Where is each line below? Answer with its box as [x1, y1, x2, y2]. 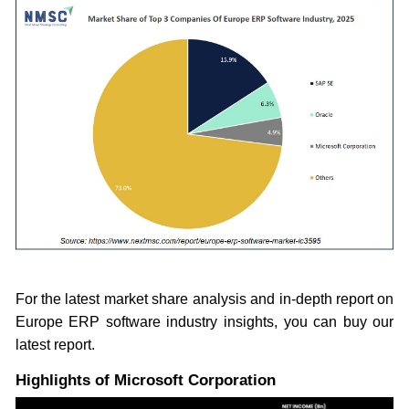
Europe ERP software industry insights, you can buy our [15, 314, 394, 330]
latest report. [15, 337, 95, 353]
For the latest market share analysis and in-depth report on [15, 291, 394, 308]
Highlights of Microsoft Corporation [15, 372, 276, 390]
